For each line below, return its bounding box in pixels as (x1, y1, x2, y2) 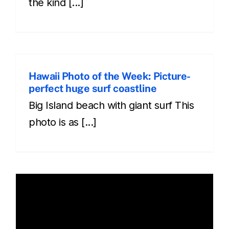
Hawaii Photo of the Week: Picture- (29, 70, 191, 82)
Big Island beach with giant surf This (29, 99, 194, 111)
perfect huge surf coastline (29, 82, 157, 95)
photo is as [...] (29, 116, 97, 128)
